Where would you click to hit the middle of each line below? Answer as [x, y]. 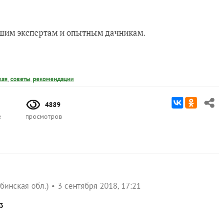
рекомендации [53, 79]
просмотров [44, 116]
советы [20, 79]
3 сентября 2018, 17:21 [99, 186]
